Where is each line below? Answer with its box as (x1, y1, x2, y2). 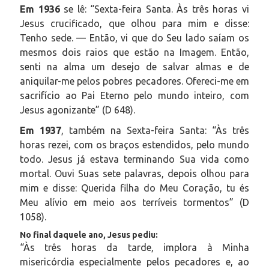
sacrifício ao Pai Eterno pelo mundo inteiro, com (20, 89, 249, 101)
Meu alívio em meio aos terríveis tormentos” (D (20, 196, 249, 208)
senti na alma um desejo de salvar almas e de (20, 61, 249, 72)
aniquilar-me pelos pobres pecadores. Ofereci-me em (20, 75, 249, 86)
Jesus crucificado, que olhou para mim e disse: (20, 17, 249, 29)
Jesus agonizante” (20, 104, 100, 115)
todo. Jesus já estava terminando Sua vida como (20, 153, 249, 165)
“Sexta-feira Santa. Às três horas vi (90, 3, 250, 14)
